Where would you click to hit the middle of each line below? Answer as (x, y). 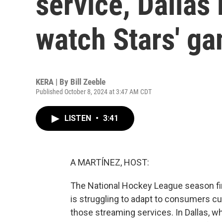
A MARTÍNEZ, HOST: (110, 162)
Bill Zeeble (88, 82)
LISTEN (79, 118)
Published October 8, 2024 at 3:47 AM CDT (94, 92)
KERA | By (53, 82)
